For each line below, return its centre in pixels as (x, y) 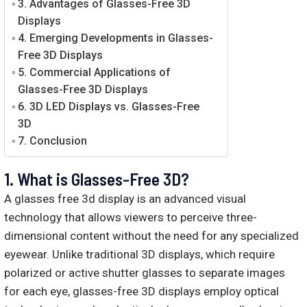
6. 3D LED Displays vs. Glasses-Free (109, 107)
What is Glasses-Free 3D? (103, 179)
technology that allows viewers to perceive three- (131, 218)
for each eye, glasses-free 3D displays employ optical (142, 292)
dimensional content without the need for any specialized (151, 236)
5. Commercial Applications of (95, 73)
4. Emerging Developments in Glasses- (116, 38)
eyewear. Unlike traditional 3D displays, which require (139, 255)
